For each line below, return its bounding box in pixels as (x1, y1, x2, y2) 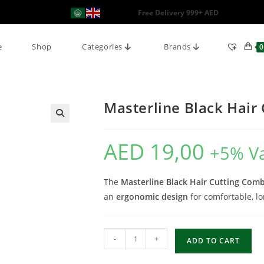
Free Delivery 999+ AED (138, 7, 219, 18)
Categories (82, 41, 125, 52)
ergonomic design (116, 191, 188, 202)
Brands (164, 41, 193, 52)
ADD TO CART (187, 236, 240, 246)
